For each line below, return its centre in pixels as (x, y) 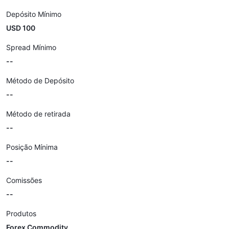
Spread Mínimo (31, 47)
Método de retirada (38, 114)
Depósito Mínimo (34, 14)
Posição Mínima (32, 147)
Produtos (21, 213)
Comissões (24, 180)
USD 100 (21, 28)
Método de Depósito (40, 81)
